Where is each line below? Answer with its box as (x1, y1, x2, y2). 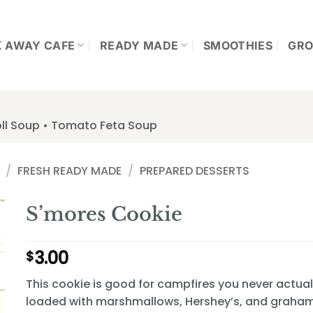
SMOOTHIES (203, 38, 273, 52)
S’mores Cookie (26, 203, 183, 226)
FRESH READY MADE (17, 162, 122, 179)
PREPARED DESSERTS (139, 162, 249, 179)
